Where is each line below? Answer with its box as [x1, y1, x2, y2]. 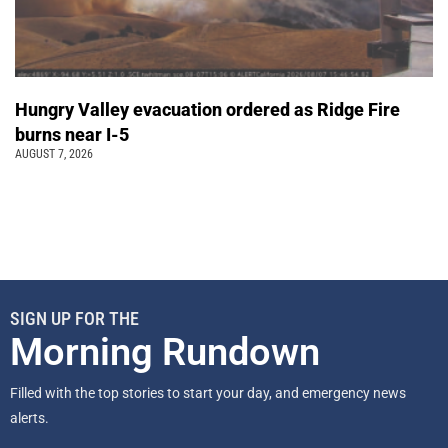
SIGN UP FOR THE [10, 307, 139, 329]
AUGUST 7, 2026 [15, 146, 93, 161]
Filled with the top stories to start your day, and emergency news [10, 384, 406, 401]
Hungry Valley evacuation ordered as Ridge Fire [15, 98, 400, 120]
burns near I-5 [15, 123, 133, 145]
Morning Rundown [10, 329, 320, 374]
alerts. [10, 409, 52, 426]
